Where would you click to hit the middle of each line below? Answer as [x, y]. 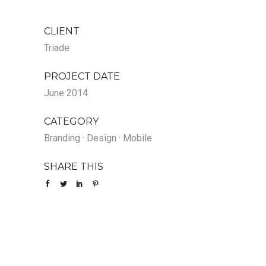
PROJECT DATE [82, 76]
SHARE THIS [74, 166]
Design [102, 138]
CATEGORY [71, 121]
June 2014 [66, 93]
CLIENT [62, 31]
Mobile [137, 138]
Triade [57, 47]
